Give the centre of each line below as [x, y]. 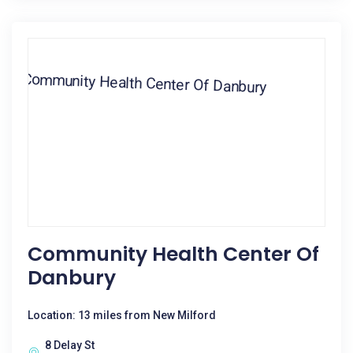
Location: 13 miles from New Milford [122, 315]
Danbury [72, 278]
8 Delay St [70, 345]
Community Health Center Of [173, 254]
